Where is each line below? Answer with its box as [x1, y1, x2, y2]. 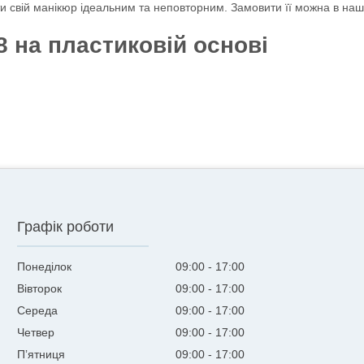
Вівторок [17, 282, 63, 296]
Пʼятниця [17, 348, 66, 362]
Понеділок [17, 260, 72, 274]
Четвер [17, 326, 55, 340]
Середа [17, 304, 58, 318]
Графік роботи [17, 219, 115, 236]
